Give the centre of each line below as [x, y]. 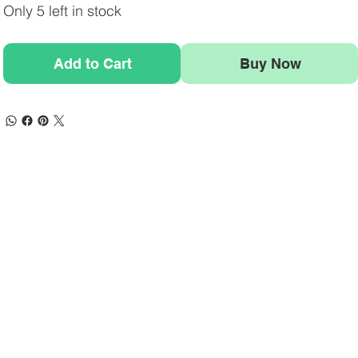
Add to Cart [93, 64]
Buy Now [270, 64]
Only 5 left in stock [63, 11]
